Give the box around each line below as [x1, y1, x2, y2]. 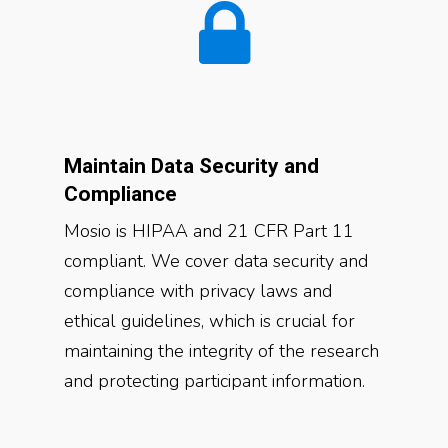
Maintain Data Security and [64, 154, 319, 178]
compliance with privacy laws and [64, 279, 332, 303]
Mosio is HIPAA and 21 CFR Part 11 [64, 219, 354, 243]
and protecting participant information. [64, 369, 365, 393]
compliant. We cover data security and [64, 249, 368, 273]
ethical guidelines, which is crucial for [64, 309, 355, 333]
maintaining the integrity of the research [64, 339, 379, 363]
